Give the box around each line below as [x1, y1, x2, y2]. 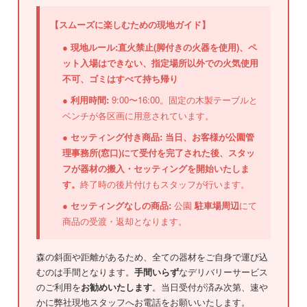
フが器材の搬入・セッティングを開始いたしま [62, 161, 250, 175]
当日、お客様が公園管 [165, 130, 255, 143]
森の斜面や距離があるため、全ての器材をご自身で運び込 [36, 250, 269, 263]
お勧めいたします [81, 280, 153, 293]
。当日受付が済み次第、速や [152, 280, 269, 293]
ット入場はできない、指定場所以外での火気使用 [62, 56, 259, 69]
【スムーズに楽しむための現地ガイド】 [50, 17, 211, 31]
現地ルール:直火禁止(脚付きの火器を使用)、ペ [71, 40, 258, 53]
